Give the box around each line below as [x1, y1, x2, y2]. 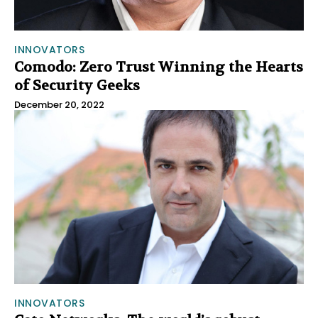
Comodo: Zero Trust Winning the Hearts [14, 57, 303, 76]
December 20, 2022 [14, 97, 104, 111]
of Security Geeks [14, 76, 140, 94]
